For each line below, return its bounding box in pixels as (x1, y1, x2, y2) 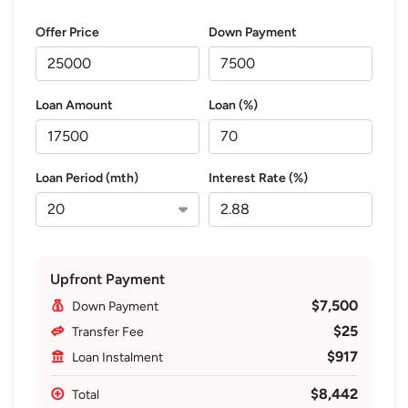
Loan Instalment (72, 349, 163, 365)
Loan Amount (36, 97, 113, 113)
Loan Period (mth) (36, 169, 138, 186)
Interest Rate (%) (209, 169, 308, 186)
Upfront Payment (50, 270, 165, 288)
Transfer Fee (72, 323, 144, 340)
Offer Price (36, 24, 99, 40)
